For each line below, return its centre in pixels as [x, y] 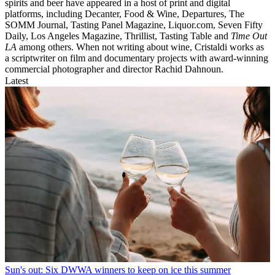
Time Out [249, 36]
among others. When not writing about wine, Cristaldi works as [141, 47]
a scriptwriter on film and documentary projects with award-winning [137, 58]
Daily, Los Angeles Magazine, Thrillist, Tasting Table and [118, 36]
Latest [17, 81]
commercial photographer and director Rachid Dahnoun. [114, 69]
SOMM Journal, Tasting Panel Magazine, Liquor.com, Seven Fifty [134, 25]
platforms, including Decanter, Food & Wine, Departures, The [125, 14]
